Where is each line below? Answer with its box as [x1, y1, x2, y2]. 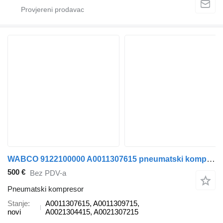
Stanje [7, 199, 28, 208]
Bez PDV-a [30, 168, 66, 177]
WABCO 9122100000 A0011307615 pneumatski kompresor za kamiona [207, 154, 215, 164]
